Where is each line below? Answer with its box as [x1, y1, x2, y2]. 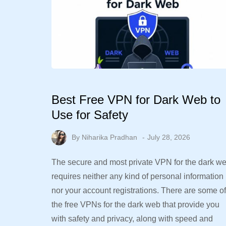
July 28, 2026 [147, 133, 190, 141]
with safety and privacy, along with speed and [51, 214, 213, 223]
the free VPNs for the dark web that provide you [51, 200, 219, 209]
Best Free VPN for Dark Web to [51, 92, 220, 106]
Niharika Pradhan [82, 133, 137, 141]
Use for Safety [51, 107, 128, 122]
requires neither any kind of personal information [51, 172, 223, 181]
